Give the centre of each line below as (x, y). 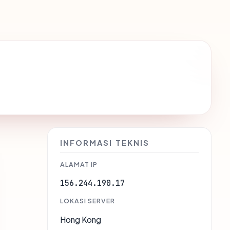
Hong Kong (81, 220)
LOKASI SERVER (88, 201)
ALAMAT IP (79, 165)
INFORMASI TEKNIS (105, 143)
